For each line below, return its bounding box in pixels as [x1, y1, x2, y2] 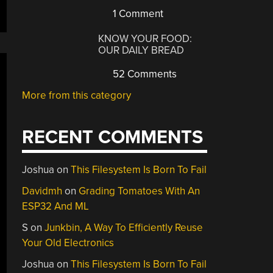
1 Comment [110, 7, 164, 20]
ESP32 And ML [22, 200, 90, 213]
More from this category [22, 88, 132, 102]
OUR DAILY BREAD [98, 43, 185, 57]
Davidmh [22, 185, 63, 197]
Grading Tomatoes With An [79, 185, 200, 197]
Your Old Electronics [22, 236, 115, 249]
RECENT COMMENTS [22, 126, 204, 149]
